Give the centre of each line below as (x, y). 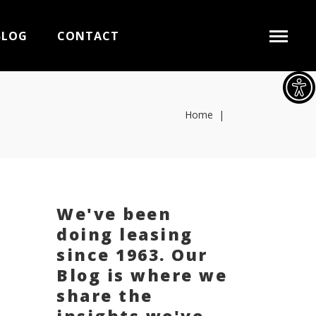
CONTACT (88, 36)
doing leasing (125, 234)
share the (105, 296)
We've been (114, 214)
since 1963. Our (132, 255)
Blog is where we (142, 275)
